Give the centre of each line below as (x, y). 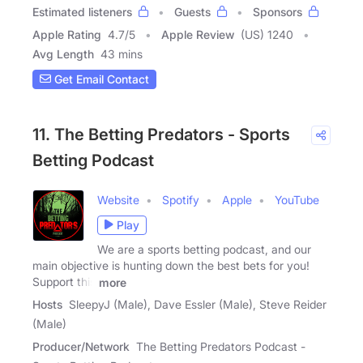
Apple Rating (67, 34)
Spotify (181, 199)
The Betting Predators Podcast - (221, 347)
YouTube (297, 199)
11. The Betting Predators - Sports (161, 134)
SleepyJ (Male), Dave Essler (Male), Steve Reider (198, 305)
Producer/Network (81, 347)
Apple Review (198, 34)
